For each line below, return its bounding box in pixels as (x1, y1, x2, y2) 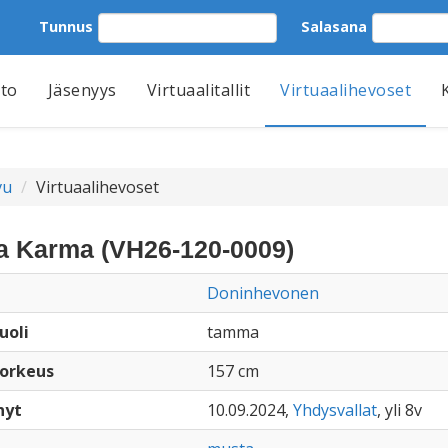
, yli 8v (376, 399, 422, 421)
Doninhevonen (206, 282, 319, 304)
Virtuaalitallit (146, 79, 250, 101)
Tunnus (39, 16, 93, 36)
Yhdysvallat (292, 399, 377, 421)
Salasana (301, 16, 367, 36)
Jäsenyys (47, 79, 117, 101)
